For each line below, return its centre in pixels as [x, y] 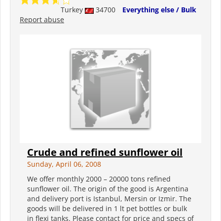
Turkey [73, 10]
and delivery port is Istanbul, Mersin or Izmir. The [109, 199]
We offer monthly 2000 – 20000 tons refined [99, 179]
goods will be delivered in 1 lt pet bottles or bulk [107, 209]
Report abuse [42, 20]
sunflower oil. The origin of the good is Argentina [108, 189]
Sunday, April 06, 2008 [64, 164]
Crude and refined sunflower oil [105, 152]
